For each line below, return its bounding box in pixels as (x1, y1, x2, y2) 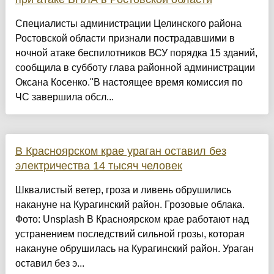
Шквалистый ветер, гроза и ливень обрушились (15, 185, 231, 196)
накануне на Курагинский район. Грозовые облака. (15, 199, 245, 210)
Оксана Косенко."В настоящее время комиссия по (15, 77, 243, 88)
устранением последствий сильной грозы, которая (15, 229, 245, 240)
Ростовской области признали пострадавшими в (15, 33, 235, 44)
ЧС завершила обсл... (15, 92, 114, 103)
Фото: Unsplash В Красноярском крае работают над (15, 214, 249, 225)
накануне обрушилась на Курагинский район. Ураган (15, 243, 254, 254)
